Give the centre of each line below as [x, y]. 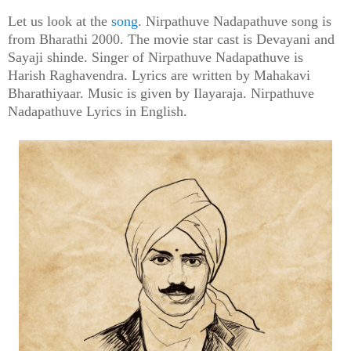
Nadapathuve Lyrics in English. [98, 111]
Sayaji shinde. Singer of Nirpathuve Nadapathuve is [156, 57]
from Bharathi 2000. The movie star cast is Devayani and [171, 39]
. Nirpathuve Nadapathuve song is [235, 21]
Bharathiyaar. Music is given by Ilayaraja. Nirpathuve [161, 93]
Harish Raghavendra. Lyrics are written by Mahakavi [159, 75]
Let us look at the [60, 21]
